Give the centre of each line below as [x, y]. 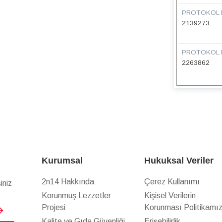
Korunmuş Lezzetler [76, 196]
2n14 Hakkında [68, 182]
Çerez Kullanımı [172, 182]
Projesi [53, 208]
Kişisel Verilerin [170, 196]
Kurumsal [62, 161]
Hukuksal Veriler [179, 161]
